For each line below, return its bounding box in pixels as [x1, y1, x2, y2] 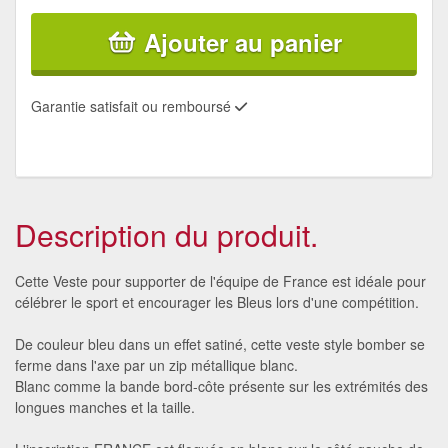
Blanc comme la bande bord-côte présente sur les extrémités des [15, 375, 428, 396]
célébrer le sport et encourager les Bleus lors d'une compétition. [15, 291, 419, 312]
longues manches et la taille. [15, 396, 195, 417]
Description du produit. [15, 212, 318, 256]
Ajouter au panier [144, 24, 342, 59]
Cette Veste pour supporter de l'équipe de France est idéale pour [15, 270, 426, 291]
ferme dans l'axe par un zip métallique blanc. [15, 354, 298, 375]
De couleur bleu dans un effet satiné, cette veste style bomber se [15, 333, 425, 354]
